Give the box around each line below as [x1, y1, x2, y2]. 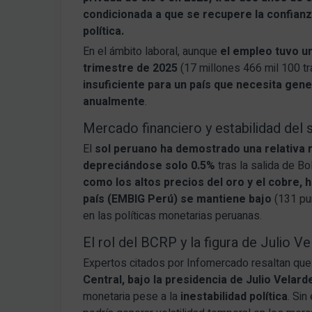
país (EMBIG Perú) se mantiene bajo [83, 191, 272, 208]
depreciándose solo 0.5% [83, 157, 216, 175]
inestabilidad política [180, 288, 288, 306]
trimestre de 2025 [83, 60, 178, 77]
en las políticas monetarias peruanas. [83, 208, 263, 225]
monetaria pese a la [83, 288, 181, 306]
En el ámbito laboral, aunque [83, 43, 221, 61]
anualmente [83, 93, 146, 111]
